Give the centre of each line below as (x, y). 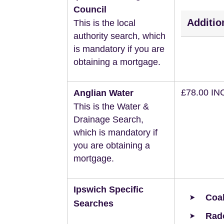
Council (90, 10)
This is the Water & (111, 107)
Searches (93, 204)
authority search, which (119, 36)
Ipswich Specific (108, 190)
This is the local (104, 23)
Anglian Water (103, 93)
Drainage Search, (108, 120)
